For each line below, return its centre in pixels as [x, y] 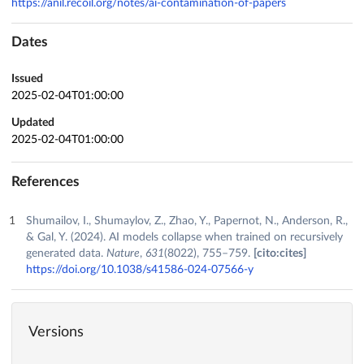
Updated [33, 123]
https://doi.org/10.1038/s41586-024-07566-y [139, 270]
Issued [27, 79]
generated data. [66, 254]
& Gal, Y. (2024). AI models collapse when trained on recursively [184, 238]
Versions [56, 332]
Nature [123, 254]
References [45, 182]
